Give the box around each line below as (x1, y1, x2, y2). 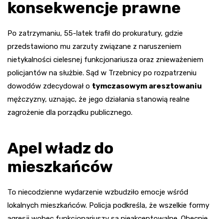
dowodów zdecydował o (7, 81, 92, 90)
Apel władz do (7, 138, 113, 157)
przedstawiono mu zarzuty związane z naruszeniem (7, 42, 181, 51)
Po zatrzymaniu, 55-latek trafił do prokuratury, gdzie (7, 28, 183, 38)
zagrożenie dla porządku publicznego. (7, 108, 132, 117)
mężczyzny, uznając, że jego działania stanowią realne (7, 94, 190, 104)
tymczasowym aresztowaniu (92, 81, 202, 90)
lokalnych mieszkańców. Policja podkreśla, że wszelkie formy (7, 200, 209, 210)
